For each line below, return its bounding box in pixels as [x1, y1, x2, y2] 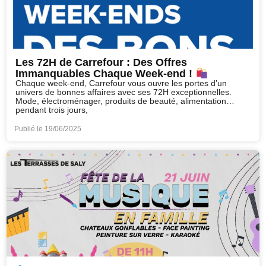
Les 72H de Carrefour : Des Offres [15, 56, 188, 68]
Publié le [14, 125, 45, 133]
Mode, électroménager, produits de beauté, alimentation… [15, 97, 235, 106]
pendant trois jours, [15, 106, 88, 115]
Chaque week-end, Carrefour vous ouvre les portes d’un [15, 79, 227, 88]
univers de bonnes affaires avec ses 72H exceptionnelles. [15, 88, 232, 97]
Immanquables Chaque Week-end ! [15, 68, 196, 80]
